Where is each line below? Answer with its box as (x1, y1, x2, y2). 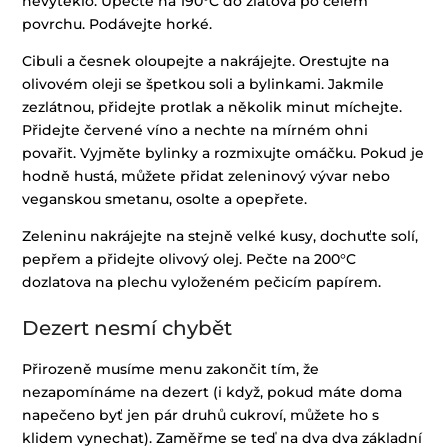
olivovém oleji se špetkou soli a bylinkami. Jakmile (22, 74, 385, 93)
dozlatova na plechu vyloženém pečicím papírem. (22, 272, 382, 291)
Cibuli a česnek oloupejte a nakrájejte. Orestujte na (22, 51, 390, 70)
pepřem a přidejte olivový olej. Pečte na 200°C (22, 249, 357, 268)
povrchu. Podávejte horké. (22, 14, 213, 33)
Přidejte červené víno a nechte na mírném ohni (22, 120, 369, 139)
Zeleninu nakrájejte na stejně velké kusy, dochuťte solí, (22, 226, 419, 245)
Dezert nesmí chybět (22, 315, 233, 340)
